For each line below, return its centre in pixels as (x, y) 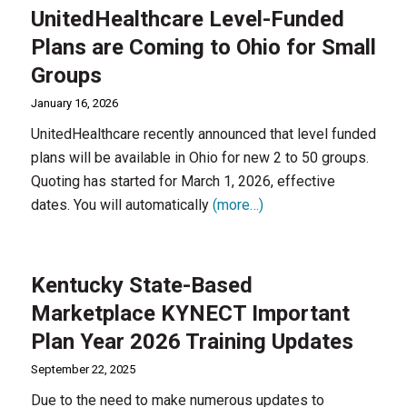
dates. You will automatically (121, 205)
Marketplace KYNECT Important (190, 313)
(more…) (238, 205)
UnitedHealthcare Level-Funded (187, 19)
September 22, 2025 (83, 369)
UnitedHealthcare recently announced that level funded (203, 134)
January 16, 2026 (74, 103)
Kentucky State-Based (141, 285)
